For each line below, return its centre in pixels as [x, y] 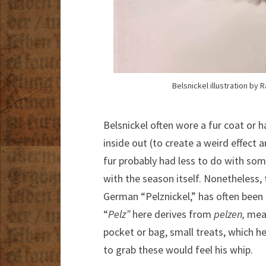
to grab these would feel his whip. [178, 249]
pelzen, [230, 214]
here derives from [173, 214]
